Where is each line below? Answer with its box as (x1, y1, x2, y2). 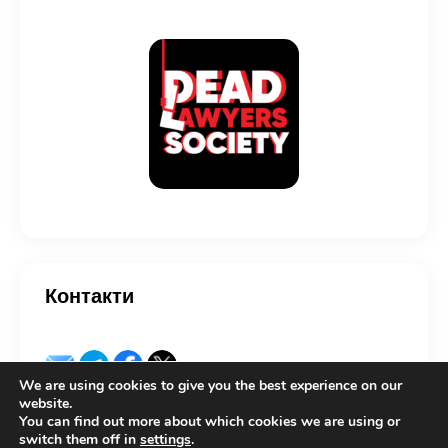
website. (19, 394, 72, 413)
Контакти (45, 283, 134, 309)
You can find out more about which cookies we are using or (19, 412, 400, 431)
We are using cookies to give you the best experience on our (19, 376, 402, 395)
